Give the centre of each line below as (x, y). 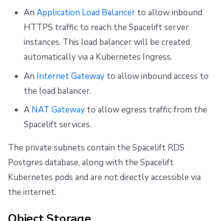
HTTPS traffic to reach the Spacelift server (106, 28)
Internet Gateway (70, 76)
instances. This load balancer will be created (107, 42)
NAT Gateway (58, 110)
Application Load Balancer (86, 13)
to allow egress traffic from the (146, 110)
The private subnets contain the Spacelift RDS (96, 148)
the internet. (32, 192)
